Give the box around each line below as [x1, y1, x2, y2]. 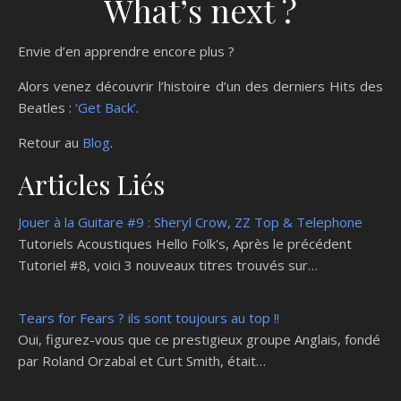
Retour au [18, 132, 82, 151]
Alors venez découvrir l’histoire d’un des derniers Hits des [18, 76, 383, 95]
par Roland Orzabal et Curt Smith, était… [18, 351, 266, 370]
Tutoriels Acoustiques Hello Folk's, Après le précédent [18, 234, 352, 252]
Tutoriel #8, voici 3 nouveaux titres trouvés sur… [18, 255, 318, 274]
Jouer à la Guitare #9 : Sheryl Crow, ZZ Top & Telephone [18, 212, 363, 231]
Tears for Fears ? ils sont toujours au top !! [18, 308, 279, 327]
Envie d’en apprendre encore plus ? [18, 41, 235, 60]
